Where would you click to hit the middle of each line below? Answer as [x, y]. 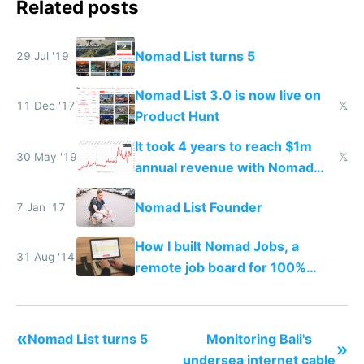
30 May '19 [47, 157]
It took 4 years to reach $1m [223, 147]
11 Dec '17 [46, 106]
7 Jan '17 [41, 207]
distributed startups [198, 288]
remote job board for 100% [220, 267]
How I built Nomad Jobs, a [217, 246]
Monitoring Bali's [259, 339]
